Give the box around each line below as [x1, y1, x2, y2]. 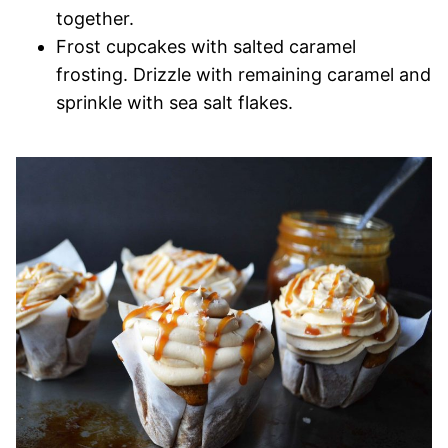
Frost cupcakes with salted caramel [56, 36, 356, 58]
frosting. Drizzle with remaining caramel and [56, 64, 431, 86]
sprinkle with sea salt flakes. [56, 92, 293, 114]
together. [56, 8, 134, 30]
